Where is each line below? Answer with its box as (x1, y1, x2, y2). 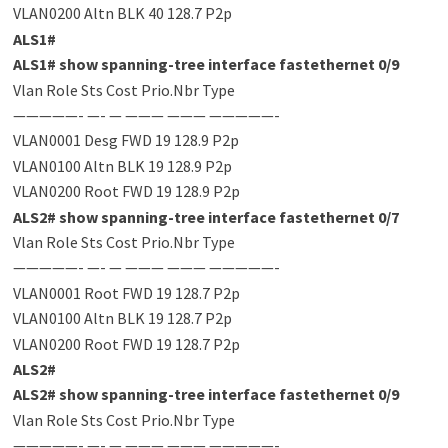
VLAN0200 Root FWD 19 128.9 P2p (12, 181, 240, 202)
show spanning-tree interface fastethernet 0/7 (55, 206, 399, 227)
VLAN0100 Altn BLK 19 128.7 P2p (12, 308, 232, 329)
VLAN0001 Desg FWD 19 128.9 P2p (12, 130, 239, 151)
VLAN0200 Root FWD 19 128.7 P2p (12, 333, 240, 354)
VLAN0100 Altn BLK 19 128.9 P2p (12, 155, 232, 176)
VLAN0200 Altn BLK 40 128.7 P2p (12, 3, 232, 24)
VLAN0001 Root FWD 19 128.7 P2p (12, 282, 240, 303)
